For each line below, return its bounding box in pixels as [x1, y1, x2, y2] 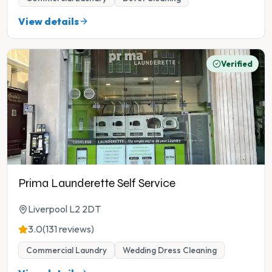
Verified [221, 59, 253, 69]
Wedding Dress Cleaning [123, 245, 217, 256]
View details [18, 15, 79, 28]
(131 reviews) [42, 223, 94, 236]
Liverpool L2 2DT [28, 203, 101, 216]
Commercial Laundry [26, 245, 107, 256]
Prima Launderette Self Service [18, 176, 175, 191]
